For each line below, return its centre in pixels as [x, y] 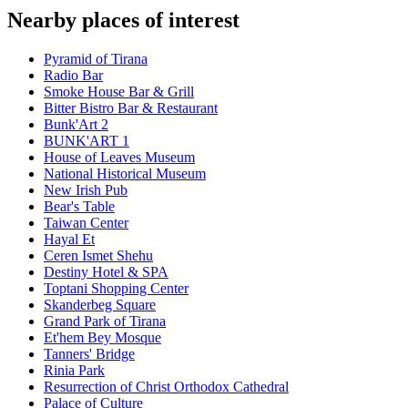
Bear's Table [79, 207]
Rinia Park [74, 371]
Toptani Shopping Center [116, 289]
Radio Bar [73, 76]
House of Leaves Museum [119, 158]
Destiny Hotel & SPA [106, 272]
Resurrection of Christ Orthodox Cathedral [166, 387]
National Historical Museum [125, 174]
